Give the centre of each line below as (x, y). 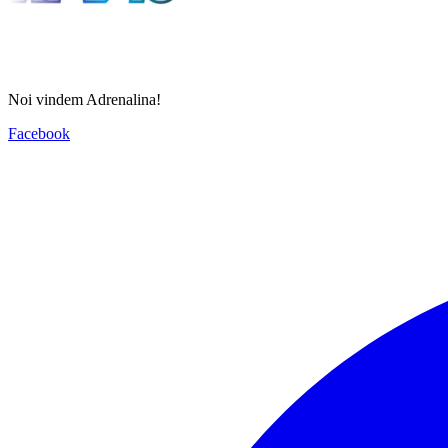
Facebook (39, 133)
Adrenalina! (123, 99)
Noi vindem (47, 99)
